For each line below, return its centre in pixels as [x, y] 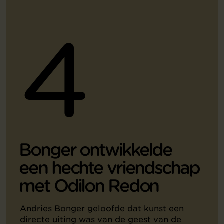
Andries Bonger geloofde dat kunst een [102, 208]
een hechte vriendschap [109, 168]
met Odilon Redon [89, 186]
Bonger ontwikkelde [95, 150]
